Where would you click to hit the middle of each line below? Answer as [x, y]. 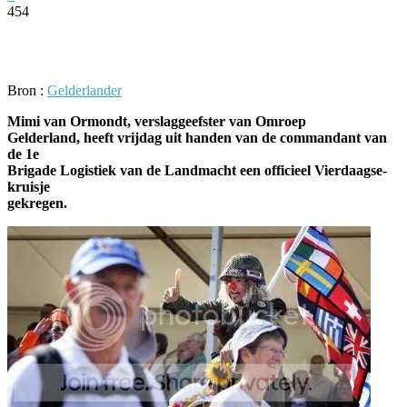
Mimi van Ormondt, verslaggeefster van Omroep [157, 121]
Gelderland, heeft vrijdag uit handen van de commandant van [197, 137]
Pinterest [268, 38]
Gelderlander [84, 90]
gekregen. [37, 203]
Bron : [27, 90]
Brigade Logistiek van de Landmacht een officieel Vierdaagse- [197, 170]
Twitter [169, 38]
